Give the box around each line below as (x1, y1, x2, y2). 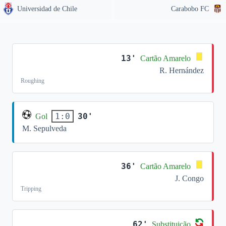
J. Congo (175, 174, 204, 183)
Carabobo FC (171, 5, 209, 13)
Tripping (21, 185, 41, 192)
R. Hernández (159, 66, 204, 75)
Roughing (21, 77, 44, 84)
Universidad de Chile (17, 5, 77, 13)
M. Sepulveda (22, 124, 67, 133)
